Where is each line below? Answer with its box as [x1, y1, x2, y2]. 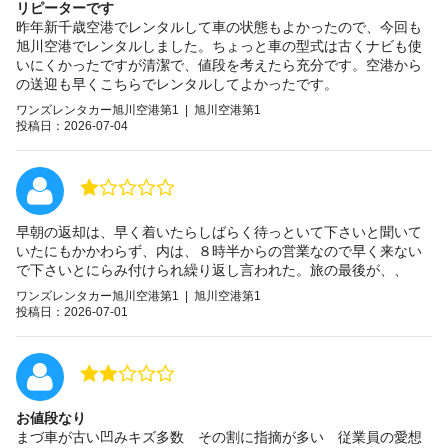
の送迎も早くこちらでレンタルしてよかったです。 [16, 75, 338, 92]
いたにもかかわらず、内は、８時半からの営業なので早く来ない [16, 242, 422, 259]
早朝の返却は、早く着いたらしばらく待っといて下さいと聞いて [16, 223, 422, 240]
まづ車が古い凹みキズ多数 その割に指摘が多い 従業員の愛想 [16, 428, 422, 445]
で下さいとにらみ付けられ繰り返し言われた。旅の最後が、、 [16, 261, 408, 278]
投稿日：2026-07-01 [16, 304, 128, 319]
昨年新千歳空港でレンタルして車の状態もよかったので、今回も [16, 18, 422, 35]
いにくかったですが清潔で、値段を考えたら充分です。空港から [16, 56, 422, 73]
